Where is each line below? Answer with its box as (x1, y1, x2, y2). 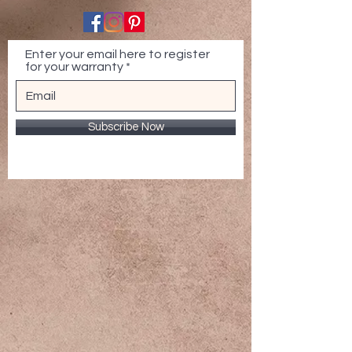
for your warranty (25, 60, 123, 73)
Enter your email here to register (25, 48, 210, 60)
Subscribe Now (87, 121, 164, 133)
